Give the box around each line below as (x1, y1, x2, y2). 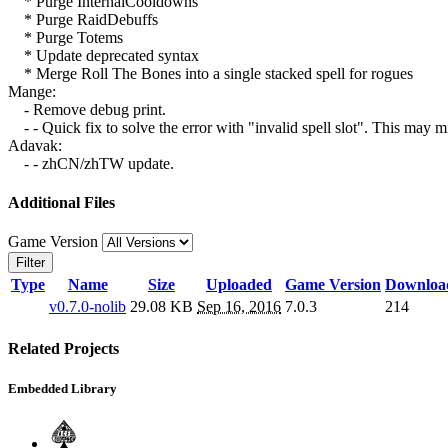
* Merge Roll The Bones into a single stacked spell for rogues (8, 64, 413, 82)
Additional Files (8, 193, 115, 211)
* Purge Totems (8, 28, 123, 46)
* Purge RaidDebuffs (8, 10, 158, 28)
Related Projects (8, 340, 119, 358)
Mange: (8, 82, 56, 100)
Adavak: (8, 136, 62, 154)
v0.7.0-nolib (49, 298, 126, 316)
